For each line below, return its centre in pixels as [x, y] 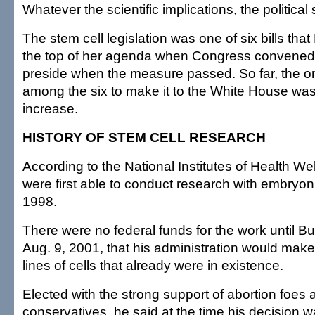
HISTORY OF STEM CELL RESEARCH [144, 137]
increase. [50, 108]
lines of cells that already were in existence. [153, 265]
